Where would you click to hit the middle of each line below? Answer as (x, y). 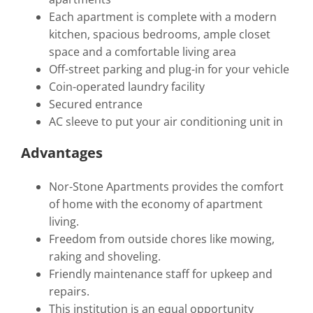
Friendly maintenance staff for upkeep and (160, 274)
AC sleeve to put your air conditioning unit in (166, 121)
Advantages (61, 152)
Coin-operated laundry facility (126, 86)
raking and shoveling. (104, 256)
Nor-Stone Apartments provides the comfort (166, 186)
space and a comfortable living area (142, 51)
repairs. (69, 291)
